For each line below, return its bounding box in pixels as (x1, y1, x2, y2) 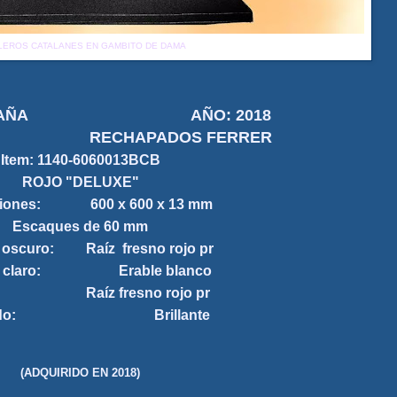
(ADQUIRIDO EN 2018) (20, 365, 140, 379)
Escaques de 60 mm (12, 219, 148, 235)
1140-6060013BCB (36, 152, 160, 168)
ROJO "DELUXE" (21, 175, 139, 191)
